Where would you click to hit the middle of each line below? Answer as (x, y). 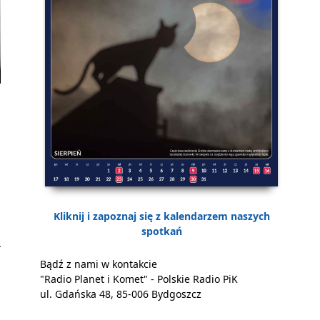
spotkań (161, 231)
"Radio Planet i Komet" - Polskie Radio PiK (139, 279)
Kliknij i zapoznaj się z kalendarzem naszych (161, 216)
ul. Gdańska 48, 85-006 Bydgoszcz (121, 294)
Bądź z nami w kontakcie (99, 264)
